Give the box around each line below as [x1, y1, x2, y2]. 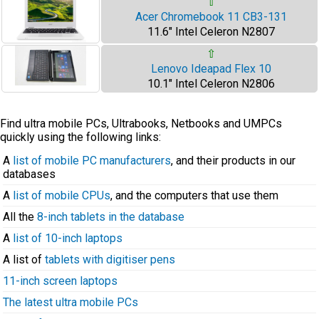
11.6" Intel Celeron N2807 [147, 25, 275, 38]
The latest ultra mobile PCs [3, 296, 138, 309]
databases [3, 167, 56, 181]
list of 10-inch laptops [13, 231, 122, 245]
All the [3, 210, 37, 224]
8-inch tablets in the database [37, 210, 184, 224]
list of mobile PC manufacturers [13, 154, 171, 167]
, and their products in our [171, 154, 296, 167]
